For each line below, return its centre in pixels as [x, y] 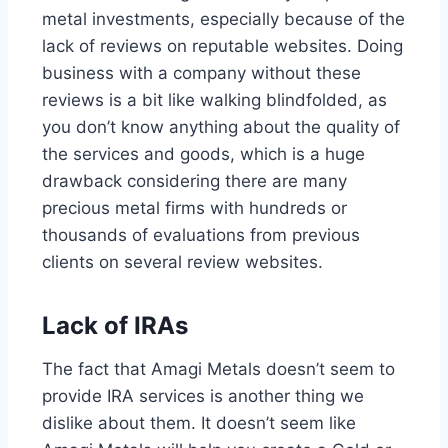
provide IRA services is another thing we [203, 395]
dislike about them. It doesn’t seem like [199, 422]
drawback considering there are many [194, 180]
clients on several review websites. [182, 261]
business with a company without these [201, 72]
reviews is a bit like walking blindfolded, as [214, 99]
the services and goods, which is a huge [203, 153]
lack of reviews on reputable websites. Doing [222, 45]
